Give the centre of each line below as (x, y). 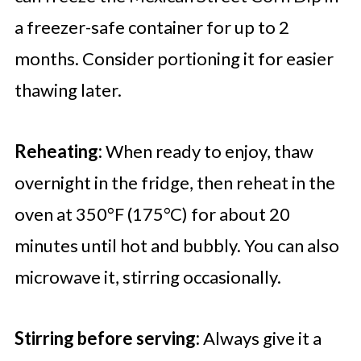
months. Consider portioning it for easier (174, 59)
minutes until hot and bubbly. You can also (176, 246)
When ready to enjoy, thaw (207, 151)
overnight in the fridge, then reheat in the (174, 183)
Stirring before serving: (107, 338)
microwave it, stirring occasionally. (147, 277)
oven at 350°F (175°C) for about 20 (152, 214)
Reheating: (58, 151)
